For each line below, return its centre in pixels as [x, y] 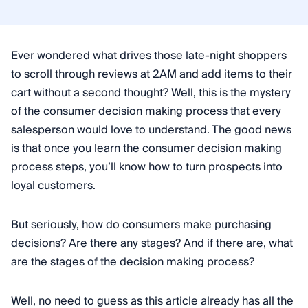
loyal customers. [53, 186]
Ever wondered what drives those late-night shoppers [149, 56]
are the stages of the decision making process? [133, 262]
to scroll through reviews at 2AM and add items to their [152, 74]
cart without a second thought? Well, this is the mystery [151, 93]
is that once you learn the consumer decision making [146, 148]
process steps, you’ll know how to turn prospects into [147, 167]
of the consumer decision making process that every [146, 111]
